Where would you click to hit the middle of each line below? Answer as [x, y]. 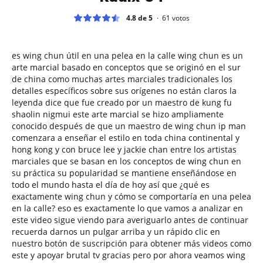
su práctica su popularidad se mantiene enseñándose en [124, 173]
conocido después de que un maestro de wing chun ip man [129, 126]
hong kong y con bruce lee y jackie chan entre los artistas [124, 149]
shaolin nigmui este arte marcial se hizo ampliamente [118, 114]
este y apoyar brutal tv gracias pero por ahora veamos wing [129, 255]
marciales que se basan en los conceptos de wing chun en [127, 161]
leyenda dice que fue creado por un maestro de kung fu [122, 102]
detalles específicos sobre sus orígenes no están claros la [124, 90]
